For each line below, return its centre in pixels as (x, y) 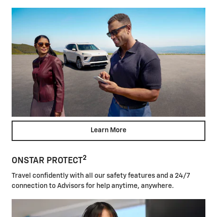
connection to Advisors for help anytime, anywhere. (93, 186)
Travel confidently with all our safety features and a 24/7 (101, 176)
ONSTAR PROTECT (47, 161)
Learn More (108, 131)
